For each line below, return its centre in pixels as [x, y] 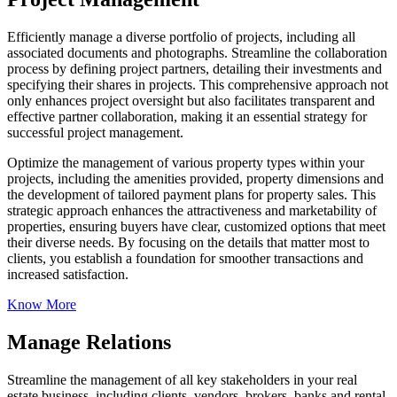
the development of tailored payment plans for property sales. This [191, 194]
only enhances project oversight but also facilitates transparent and [191, 100]
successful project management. [95, 132]
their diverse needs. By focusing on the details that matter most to [188, 242]
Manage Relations [89, 342]
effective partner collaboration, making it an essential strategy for [187, 116]
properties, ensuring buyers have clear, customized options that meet [196, 226]
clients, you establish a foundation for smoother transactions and [185, 258]
